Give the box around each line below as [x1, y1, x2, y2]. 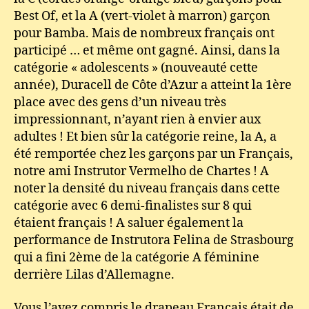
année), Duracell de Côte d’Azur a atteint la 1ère [14, 77, 292, 93]
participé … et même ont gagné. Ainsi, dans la [14, 43, 280, 59]
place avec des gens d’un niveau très [14, 94, 226, 110]
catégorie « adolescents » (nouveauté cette [14, 60, 258, 76]
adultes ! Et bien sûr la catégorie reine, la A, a [14, 129, 277, 145]
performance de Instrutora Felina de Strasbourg [14, 232, 294, 248]
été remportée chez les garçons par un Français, [14, 146, 293, 162]
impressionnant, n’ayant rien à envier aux [14, 112, 261, 128]
